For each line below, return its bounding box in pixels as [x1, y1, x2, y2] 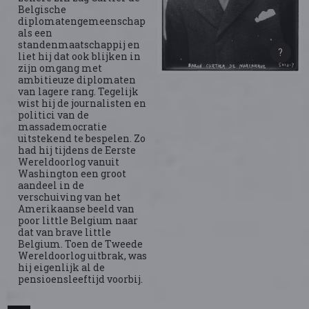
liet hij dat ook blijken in [18, 50, 141, 63]
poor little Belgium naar [18, 214, 139, 227]
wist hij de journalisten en [18, 97, 147, 110]
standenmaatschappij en [18, 38, 141, 51]
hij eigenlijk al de [18, 261, 106, 274]
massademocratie [18, 120, 108, 133]
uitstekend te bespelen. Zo [18, 132, 146, 145]
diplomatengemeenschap [18, 14, 146, 28]
